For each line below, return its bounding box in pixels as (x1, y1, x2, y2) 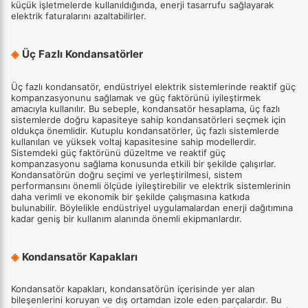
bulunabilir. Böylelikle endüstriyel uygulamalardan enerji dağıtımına (11, 201, 293, 213)
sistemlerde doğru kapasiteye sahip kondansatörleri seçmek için (11, 113, 286, 125)
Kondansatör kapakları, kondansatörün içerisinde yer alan (11, 283, 255, 295)
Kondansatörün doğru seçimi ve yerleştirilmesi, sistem (11, 168, 242, 180)
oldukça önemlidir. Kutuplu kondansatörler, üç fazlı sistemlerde (11, 124, 279, 136)
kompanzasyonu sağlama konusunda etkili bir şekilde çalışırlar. (11, 157, 276, 169)
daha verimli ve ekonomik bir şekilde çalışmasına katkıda (11, 190, 250, 202)
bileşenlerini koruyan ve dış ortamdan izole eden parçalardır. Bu (11, 294, 282, 306)
